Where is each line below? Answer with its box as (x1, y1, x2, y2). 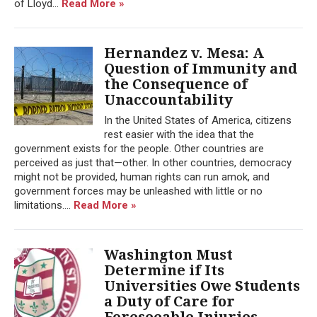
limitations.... (14, 198, 74, 212)
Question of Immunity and (104, 59, 297, 77)
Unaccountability (104, 91, 233, 108)
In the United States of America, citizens (104, 113, 292, 127)
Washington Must (104, 246, 233, 263)
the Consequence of (104, 75, 248, 93)
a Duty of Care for (104, 292, 235, 310)
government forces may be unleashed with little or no (14, 184, 263, 197)
